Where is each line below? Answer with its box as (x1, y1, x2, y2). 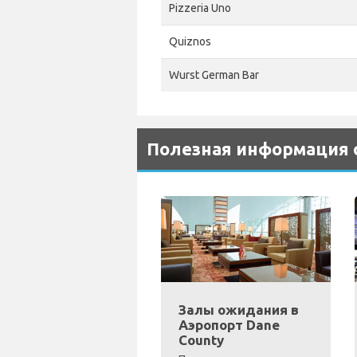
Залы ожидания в (178, 302, 299, 318)
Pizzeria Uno (169, 2, 231, 14)
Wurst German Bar (169, 69, 259, 81)
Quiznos (169, 35, 211, 48)
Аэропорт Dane (178, 317, 280, 333)
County (178, 332, 224, 348)
